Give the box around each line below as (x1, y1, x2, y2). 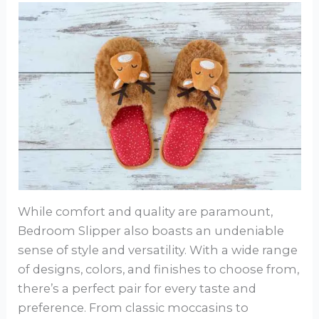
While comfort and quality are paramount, (18, 204, 273, 219)
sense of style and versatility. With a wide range (18, 243, 298, 258)
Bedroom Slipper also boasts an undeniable (18, 224, 285, 239)
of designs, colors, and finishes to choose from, (18, 262, 300, 277)
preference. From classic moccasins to (18, 300, 249, 315)
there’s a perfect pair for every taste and (18, 281, 257, 296)
